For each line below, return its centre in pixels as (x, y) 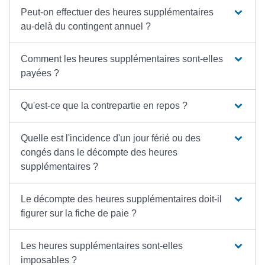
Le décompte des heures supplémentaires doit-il (122, 199)
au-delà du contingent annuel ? (86, 26)
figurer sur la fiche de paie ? (79, 213)
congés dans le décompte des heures (99, 152)
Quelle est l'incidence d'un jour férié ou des (111, 138)
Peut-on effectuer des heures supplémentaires (117, 12)
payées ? (40, 73)
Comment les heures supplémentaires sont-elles (122, 59)
